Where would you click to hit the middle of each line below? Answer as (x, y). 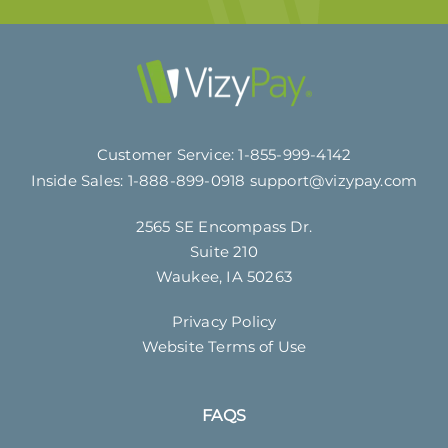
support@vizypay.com (333, 180)
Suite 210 (224, 251)
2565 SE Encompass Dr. (224, 226)
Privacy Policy (224, 321)
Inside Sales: (79, 180)
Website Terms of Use (224, 346)
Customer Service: (167, 154)
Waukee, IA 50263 (224, 276)
